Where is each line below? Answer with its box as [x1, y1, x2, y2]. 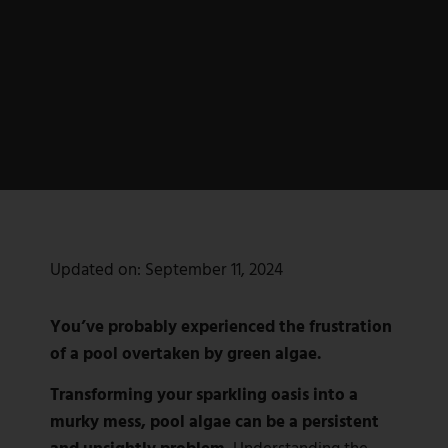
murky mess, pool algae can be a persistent [50, 408, 379, 434]
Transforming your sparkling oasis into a [50, 381, 358, 407]
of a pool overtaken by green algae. [50, 340, 325, 366]
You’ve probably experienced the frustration [50, 313, 392, 339]
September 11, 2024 [145, 256, 283, 282]
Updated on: [50, 256, 141, 282]
